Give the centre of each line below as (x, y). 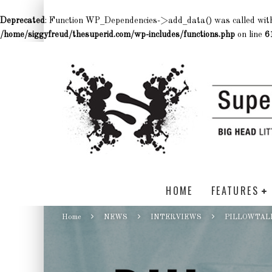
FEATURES (235, 191)
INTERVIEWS (176, 217)
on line (250, 35)
